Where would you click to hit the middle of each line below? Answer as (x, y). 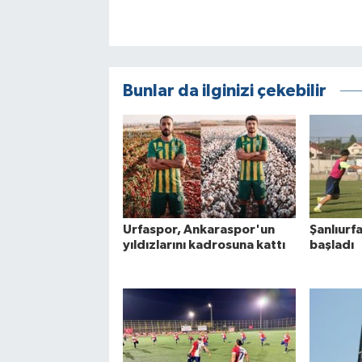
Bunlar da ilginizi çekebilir (224, 90)
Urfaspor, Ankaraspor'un (198, 229)
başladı (331, 244)
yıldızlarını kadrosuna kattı (204, 244)
